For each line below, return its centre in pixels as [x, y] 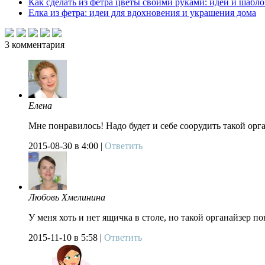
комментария [37, 45]
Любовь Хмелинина [67, 198]
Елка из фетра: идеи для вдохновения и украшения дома [142, 13]
